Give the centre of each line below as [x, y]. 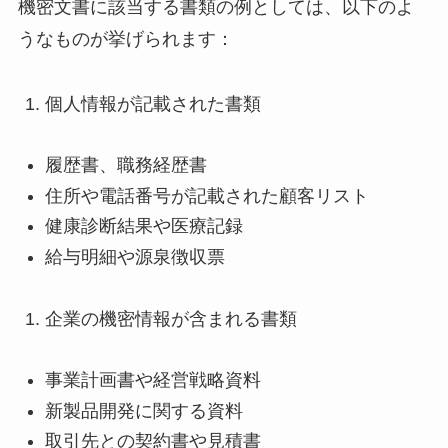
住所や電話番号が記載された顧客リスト [206, 195]
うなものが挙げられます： [125, 38]
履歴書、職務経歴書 [125, 165]
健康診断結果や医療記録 [143, 226]
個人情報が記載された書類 [152, 103]
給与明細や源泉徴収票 [134, 256]
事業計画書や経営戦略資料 [152, 380]
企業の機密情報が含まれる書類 [170, 318]
